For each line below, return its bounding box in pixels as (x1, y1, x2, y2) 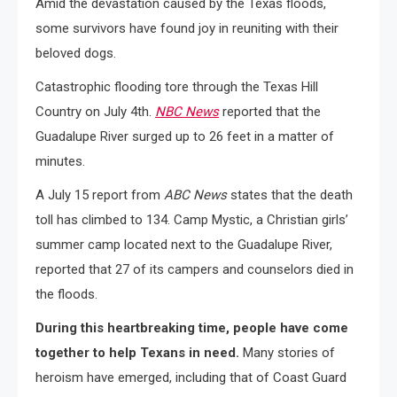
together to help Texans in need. (35, 344, 243, 361)
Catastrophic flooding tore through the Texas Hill (35, 78, 318, 95)
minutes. (35, 152, 85, 169)
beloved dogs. (35, 44, 116, 61)
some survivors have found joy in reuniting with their (35, 19, 339, 36)
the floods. (35, 285, 97, 302)
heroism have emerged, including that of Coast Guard (35, 369, 346, 385)
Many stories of (243, 344, 335, 361)
